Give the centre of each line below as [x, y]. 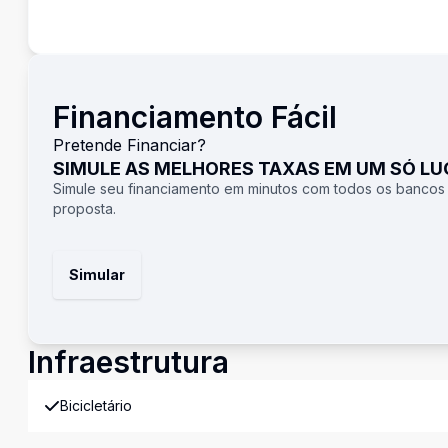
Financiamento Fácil [195, 117]
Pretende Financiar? [129, 145]
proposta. [84, 208]
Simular [97, 274]
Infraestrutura [128, 362]
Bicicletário [96, 405]
